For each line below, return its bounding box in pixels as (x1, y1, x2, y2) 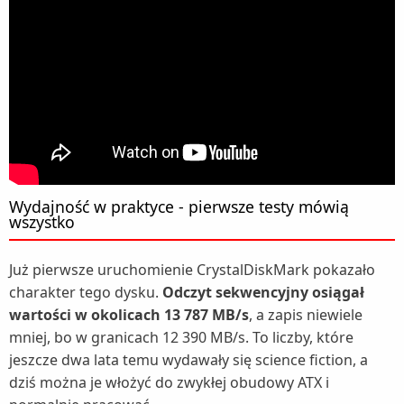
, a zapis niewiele (249, 305, 363, 326)
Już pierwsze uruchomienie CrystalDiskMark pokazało (9, 260, 375, 280)
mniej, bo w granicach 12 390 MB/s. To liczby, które (9, 327, 353, 348)
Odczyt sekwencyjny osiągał (162, 282, 364, 303)
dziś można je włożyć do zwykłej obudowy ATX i (9, 372, 329, 393)
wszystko (9, 211, 75, 234)
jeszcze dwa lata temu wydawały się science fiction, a (9, 350, 368, 371)
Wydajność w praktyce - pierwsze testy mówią (9, 196, 349, 218)
